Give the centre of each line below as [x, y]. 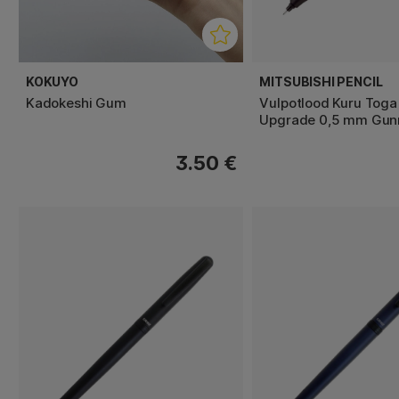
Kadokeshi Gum [76, 102]
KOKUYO [52, 81]
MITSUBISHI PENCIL [321, 81]
